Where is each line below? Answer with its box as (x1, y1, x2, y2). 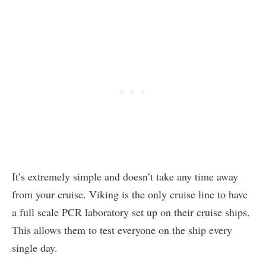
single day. (12, 240, 58, 255)
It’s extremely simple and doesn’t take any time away (12, 169, 238, 184)
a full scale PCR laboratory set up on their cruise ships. (12, 205, 254, 220)
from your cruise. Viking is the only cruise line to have (12, 187, 248, 202)
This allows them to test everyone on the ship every (12, 223, 232, 237)
